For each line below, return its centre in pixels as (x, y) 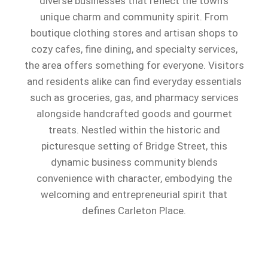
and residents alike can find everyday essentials (134, 81)
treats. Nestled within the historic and (134, 130)
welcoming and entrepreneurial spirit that (134, 194)
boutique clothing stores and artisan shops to (134, 33)
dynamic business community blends (134, 162)
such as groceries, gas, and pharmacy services (134, 97)
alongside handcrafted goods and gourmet (134, 113)
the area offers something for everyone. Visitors (134, 65)
